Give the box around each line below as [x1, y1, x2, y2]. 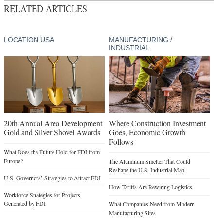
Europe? [4, 157, 23, 165]
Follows [109, 136, 133, 147]
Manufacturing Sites [109, 209, 156, 217]
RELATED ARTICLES [4, 1, 87, 16]
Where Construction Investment [109, 118, 206, 128]
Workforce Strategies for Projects [4, 191, 80, 199]
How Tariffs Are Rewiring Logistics [109, 183, 192, 191]
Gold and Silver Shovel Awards [4, 127, 100, 138]
